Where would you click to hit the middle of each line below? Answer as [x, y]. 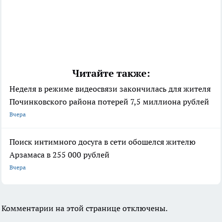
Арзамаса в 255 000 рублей [59, 155]
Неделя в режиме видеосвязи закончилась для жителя [110, 89]
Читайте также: [111, 74]
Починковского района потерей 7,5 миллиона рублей [109, 102]
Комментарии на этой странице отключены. [84, 208]
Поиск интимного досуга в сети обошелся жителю [103, 142]
